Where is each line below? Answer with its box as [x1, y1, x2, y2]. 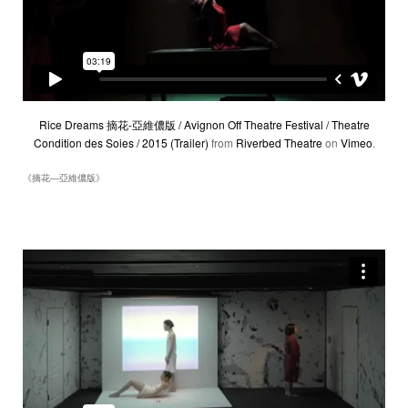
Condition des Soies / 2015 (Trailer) [33, 135, 209, 151]
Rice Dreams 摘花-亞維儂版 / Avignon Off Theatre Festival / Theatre [38, 117, 370, 133]
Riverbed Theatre [235, 135, 322, 151]
